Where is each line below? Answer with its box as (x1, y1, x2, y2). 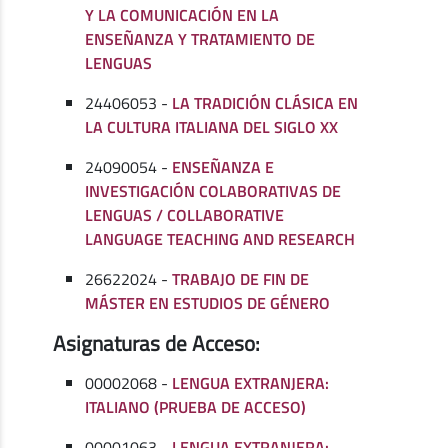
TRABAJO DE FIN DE (172, 267, 310, 292)
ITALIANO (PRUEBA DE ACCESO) (85, 395, 307, 420)
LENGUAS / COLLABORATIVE (85, 203, 285, 228)
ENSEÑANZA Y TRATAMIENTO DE (85, 27, 316, 52)
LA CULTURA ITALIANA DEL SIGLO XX (85, 115, 339, 140)
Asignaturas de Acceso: (53, 327, 261, 360)
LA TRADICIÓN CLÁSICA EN (172, 91, 359, 116)
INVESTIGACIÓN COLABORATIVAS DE (85, 179, 342, 204)
